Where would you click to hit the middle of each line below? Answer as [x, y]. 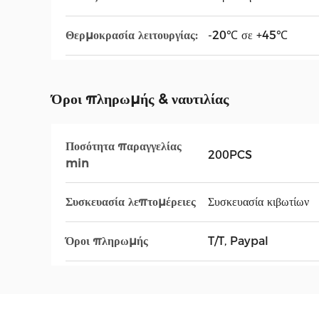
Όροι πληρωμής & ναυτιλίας [140, 99]
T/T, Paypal [238, 241]
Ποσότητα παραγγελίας [124, 146]
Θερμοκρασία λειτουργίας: [131, 35]
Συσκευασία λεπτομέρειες [131, 202]
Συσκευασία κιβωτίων [258, 202]
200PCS [230, 155]
